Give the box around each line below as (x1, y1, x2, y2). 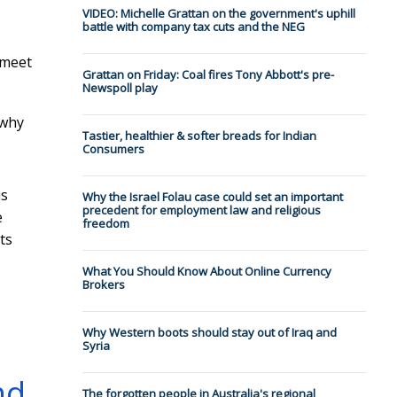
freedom (82, 215, 129, 232)
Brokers (82, 276, 125, 293)
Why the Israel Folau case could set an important (82, 189, 343, 206)
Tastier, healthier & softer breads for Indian (82, 128, 316, 144)
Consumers (82, 141, 144, 158)
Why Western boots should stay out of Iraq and (82, 324, 337, 341)
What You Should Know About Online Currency (82, 263, 331, 280)
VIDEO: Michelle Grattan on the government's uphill (82, 5, 355, 22)
